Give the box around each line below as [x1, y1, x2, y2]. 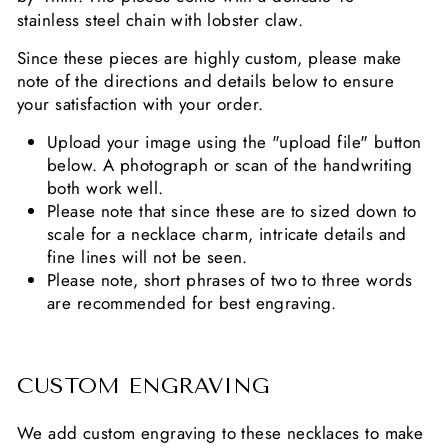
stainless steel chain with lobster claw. [17, 8, 309, 32]
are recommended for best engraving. [47, 291, 337, 315]
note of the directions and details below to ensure [17, 69, 395, 93]
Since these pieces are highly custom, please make [17, 46, 402, 70]
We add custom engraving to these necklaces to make [17, 421, 424, 445]
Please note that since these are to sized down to [47, 199, 417, 223]
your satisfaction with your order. [17, 92, 269, 116]
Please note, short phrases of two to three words [47, 268, 413, 292]
